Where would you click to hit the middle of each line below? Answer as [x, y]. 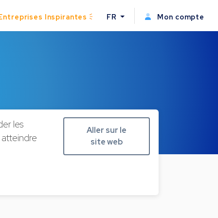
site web [107, 142]
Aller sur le [107, 130]
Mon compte [180, 17]
